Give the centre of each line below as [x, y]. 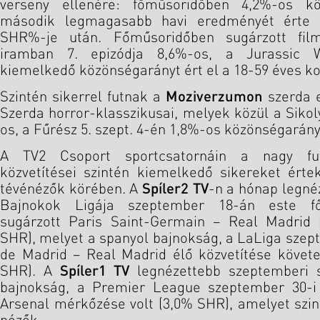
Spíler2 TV [175, 189]
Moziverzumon [214, 97]
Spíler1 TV [95, 271]
